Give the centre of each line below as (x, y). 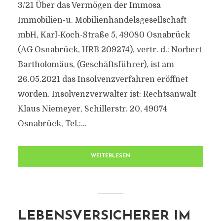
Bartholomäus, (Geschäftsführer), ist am (96, 65)
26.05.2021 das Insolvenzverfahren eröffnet (103, 79)
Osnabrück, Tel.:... (52, 124)
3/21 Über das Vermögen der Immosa (89, 5)
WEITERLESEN (110, 156)
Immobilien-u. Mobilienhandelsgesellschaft (102, 20)
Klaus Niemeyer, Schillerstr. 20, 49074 (92, 109)
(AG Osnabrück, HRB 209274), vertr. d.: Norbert (110, 50)
